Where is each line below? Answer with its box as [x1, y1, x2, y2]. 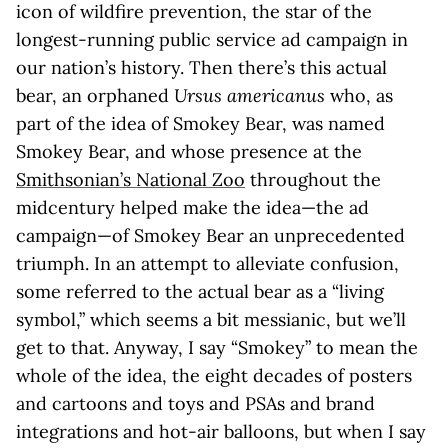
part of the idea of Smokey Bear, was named [16, 112, 385, 135]
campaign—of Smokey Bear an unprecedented [16, 224, 405, 247]
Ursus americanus [174, 84, 325, 107]
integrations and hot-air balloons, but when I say [16, 420, 426, 443]
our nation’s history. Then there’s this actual [16, 56, 387, 79]
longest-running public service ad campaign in [16, 28, 408, 51]
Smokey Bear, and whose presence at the [16, 140, 362, 163]
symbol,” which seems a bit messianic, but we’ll [16, 308, 406, 331]
